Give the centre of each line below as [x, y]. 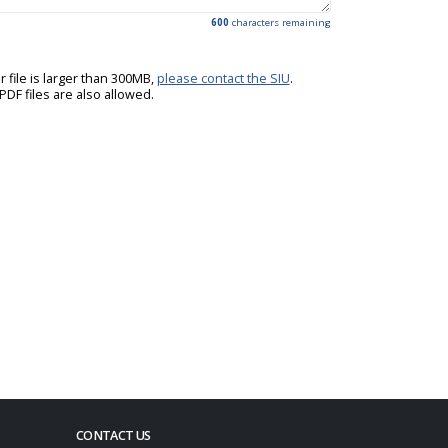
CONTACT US [113, 435]
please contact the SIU [223, 78]
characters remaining [280, 22]
